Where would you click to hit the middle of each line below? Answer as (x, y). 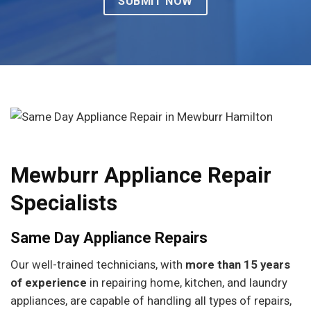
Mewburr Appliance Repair (141, 176)
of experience (49, 282)
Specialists (64, 203)
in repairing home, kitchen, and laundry (187, 282)
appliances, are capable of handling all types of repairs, (151, 300)
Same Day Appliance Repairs (109, 237)
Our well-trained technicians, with (98, 264)
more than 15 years (238, 264)
